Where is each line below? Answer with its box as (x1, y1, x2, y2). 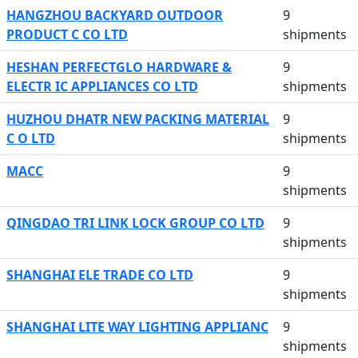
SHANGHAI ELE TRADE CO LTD (6, 266, 193, 284)
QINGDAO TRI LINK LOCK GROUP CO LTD (6, 214, 265, 232)
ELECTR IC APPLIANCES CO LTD (6, 78, 198, 95)
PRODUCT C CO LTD (6, 26, 128, 43)
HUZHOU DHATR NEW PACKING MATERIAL (6, 110, 269, 128)
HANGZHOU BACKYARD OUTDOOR (6, 6, 223, 24)
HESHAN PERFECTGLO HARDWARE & (6, 58, 232, 76)
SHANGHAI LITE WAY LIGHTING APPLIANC (6, 318, 268, 336)
